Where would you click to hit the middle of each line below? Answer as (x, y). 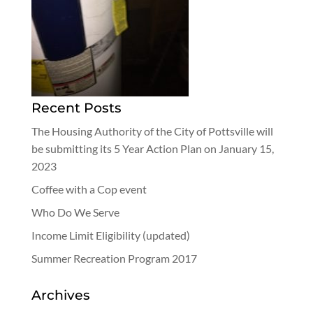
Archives (60, 295)
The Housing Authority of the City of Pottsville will (152, 131)
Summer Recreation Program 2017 (114, 258)
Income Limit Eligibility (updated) (110, 235)
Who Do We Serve (75, 212)
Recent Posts (76, 108)
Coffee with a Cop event (89, 189)
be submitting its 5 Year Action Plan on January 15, (152, 148)
